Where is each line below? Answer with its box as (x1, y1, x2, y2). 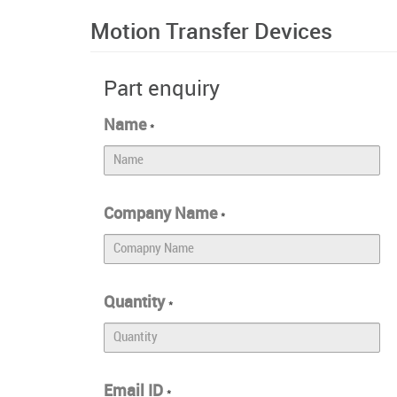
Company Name (104, 205, 221, 222)
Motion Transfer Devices (90, 19, 332, 44)
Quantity (104, 293, 168, 311)
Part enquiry (104, 77, 220, 101)
